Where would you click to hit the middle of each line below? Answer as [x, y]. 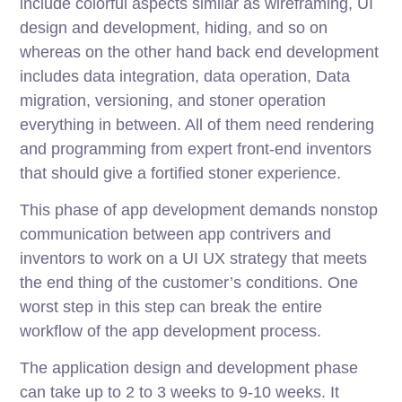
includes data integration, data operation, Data [185, 77]
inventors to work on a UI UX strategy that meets [194, 259]
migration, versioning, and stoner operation [173, 101]
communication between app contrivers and [176, 235]
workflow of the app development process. [171, 332]
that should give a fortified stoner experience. [181, 174]
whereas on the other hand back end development [200, 52]
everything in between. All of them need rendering [197, 125]
